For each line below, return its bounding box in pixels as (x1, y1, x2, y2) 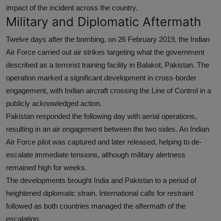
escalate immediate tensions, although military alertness (6, 150, 185, 159)
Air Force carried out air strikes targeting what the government (6, 48, 204, 57)
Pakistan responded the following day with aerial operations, (6, 112, 197, 121)
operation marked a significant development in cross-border (6, 74, 196, 82)
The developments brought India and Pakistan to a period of (6, 176, 196, 185)
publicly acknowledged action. (6, 99, 102, 108)
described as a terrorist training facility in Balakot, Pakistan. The (6, 61, 209, 70)
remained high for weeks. (6, 163, 87, 172)
